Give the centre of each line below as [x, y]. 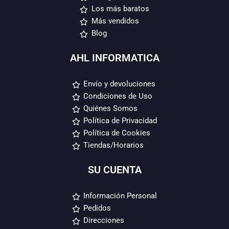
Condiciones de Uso [118, 96]
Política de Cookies [117, 133]
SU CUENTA [114, 170]
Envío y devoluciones [120, 84]
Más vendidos [115, 21]
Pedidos [97, 208]
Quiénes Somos [111, 109]
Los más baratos [120, 9]
